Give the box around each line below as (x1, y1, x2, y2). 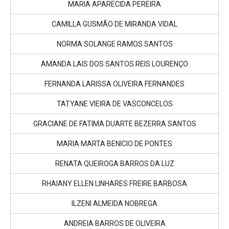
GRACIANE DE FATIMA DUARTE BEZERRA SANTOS (33, 119, 196, 128)
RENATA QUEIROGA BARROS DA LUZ (55, 159, 174, 168)
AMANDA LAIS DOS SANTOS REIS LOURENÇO (41, 59, 188, 68)
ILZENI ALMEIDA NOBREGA (72, 199, 157, 208)
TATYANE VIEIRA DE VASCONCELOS (56, 99, 173, 108)
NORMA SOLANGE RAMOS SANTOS (56, 39, 173, 48)
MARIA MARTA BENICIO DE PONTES (57, 139, 172, 148)
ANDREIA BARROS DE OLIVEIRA (63, 219, 166, 227)
